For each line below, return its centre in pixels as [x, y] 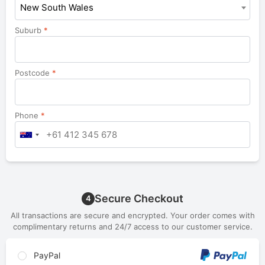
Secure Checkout [139, 199]
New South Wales [57, 8]
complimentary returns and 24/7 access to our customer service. [132, 227]
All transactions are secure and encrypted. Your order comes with [132, 216]
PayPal [46, 256]
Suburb [29, 30]
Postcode [33, 73]
